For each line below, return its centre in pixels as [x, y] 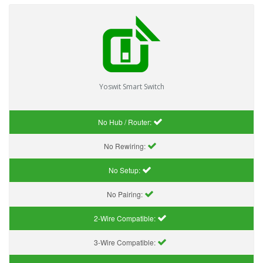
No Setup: [125, 170]
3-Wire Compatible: [125, 242]
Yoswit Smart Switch [131, 86]
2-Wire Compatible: [125, 218]
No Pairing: [125, 194]
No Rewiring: [125, 146]
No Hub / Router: [125, 122]
